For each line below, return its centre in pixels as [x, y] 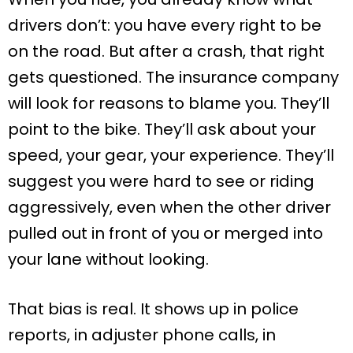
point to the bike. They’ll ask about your [162, 129]
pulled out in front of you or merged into [165, 233]
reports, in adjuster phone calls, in [142, 334]
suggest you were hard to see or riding [161, 181]
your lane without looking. [108, 259]
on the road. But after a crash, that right [166, 51]
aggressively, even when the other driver [169, 207]
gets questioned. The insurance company [173, 77]
